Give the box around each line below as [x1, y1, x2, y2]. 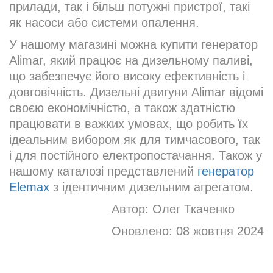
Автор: [112, 202, 152, 216]
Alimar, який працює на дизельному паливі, [9, 54, 253, 68]
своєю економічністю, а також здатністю [9, 101, 235, 115]
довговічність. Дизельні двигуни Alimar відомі [9, 85, 263, 99]
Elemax [9, 180, 49, 194]
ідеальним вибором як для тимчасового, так [9, 133, 260, 147]
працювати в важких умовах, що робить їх [9, 117, 248, 131]
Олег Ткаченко [152, 202, 235, 216]
